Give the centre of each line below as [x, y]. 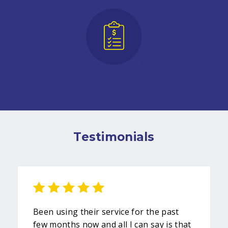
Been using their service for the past [106, 211]
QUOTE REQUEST [114, 94]
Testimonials [114, 137]
